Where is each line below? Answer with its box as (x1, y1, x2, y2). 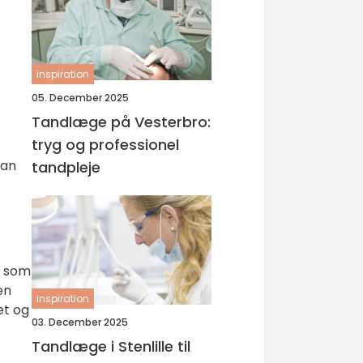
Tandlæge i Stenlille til (32, 336, 190, 357)
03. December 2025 (32, 315, 128, 329)
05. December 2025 (32, 91, 129, 105)
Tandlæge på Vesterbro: (32, 112, 211, 132)
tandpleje (32, 157, 100, 177)
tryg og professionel (32, 135, 179, 155)
